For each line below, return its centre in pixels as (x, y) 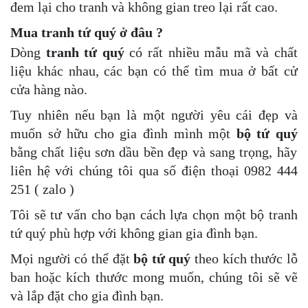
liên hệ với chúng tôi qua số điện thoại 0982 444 (154, 170)
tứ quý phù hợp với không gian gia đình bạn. (134, 233)
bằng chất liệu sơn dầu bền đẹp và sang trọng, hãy (154, 152)
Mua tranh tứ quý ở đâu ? (87, 32)
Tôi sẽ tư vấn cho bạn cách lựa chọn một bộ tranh (154, 214)
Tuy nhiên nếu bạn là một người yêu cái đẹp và (154, 114)
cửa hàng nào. (49, 89)
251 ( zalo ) (42, 189)
